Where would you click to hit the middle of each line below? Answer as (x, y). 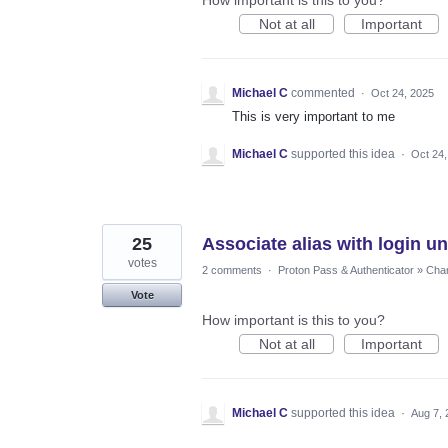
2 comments (232, 269)
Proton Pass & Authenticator (346, 269)
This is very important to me (313, 116)
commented (324, 92)
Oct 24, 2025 (402, 92)
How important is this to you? (293, 319)
